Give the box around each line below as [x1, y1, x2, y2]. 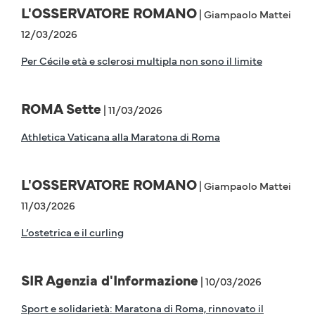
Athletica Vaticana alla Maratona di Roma [21, 129, 220, 144]
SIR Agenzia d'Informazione [21, 270, 198, 290]
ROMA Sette [21, 98, 101, 119]
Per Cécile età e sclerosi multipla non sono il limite [21, 53, 262, 68]
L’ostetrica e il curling [21, 224, 124, 240]
